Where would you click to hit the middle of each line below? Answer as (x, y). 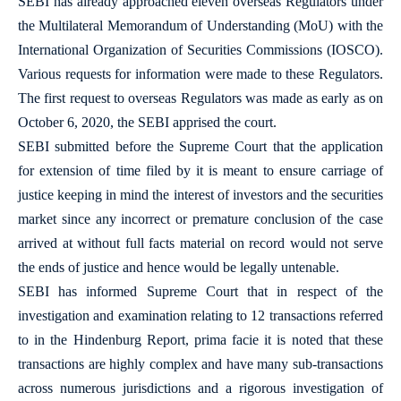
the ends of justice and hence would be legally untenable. (179, 267)
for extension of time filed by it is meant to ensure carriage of (200, 171)
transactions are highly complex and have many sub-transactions (200, 364)
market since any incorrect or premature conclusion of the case (200, 219)
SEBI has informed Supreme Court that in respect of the (200, 291)
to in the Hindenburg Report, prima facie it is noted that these (200, 340)
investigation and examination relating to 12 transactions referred (200, 316)
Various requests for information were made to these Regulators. (200, 74)
